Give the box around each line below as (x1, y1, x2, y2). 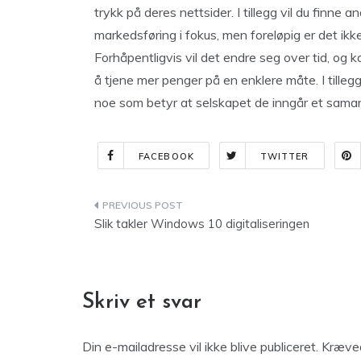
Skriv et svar (82, 292, 201, 313)
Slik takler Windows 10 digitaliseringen (94, 216, 309, 231)
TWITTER (259, 151, 309, 162)
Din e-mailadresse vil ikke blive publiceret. (82, 338, 318, 355)
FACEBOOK (139, 151, 194, 162)
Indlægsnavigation (93, 197, 273, 219)
